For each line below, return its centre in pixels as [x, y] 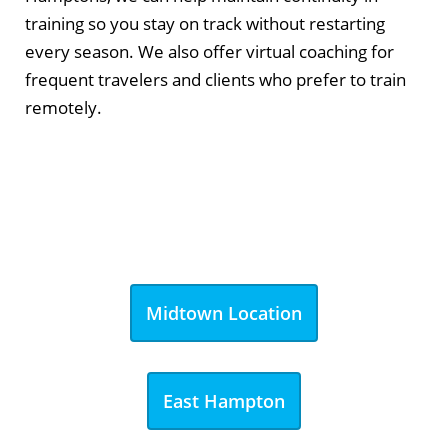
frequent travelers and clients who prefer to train [215, 79]
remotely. [63, 107]
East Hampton [224, 400]
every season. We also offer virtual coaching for [209, 51]
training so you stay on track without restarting [205, 23]
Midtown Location [224, 312]
